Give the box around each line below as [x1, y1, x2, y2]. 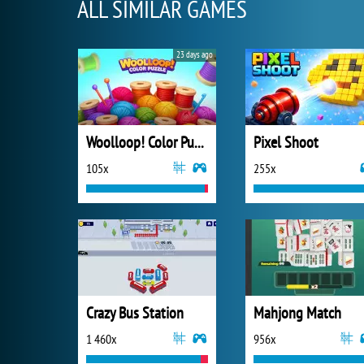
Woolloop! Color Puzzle [194, 132, 204, 153]
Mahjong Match [253, 302, 341, 323]
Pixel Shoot [253, 132, 318, 153]
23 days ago [176, 49, 213, 60]
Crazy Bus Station [86, 302, 184, 323]
